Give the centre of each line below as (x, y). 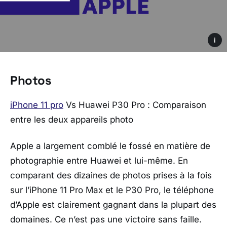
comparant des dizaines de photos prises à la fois (111, 175)
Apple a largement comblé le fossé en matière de (110, 146)
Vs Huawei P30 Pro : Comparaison (135, 105)
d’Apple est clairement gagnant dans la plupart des (113, 204)
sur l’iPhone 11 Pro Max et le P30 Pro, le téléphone (112, 190)
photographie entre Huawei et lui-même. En (99, 160)
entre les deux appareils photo (72, 120)
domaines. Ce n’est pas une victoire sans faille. (106, 219)
